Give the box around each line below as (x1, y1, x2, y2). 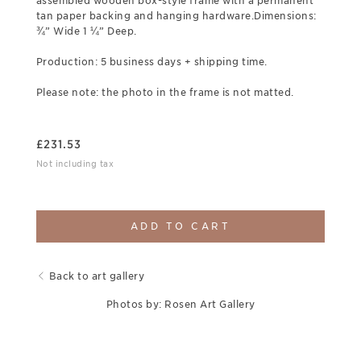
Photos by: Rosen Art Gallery (106, 297, 255, 310)
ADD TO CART (130, 220, 231, 233)
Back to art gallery (48, 269, 145, 282)
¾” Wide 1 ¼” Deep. (35, 24, 137, 37)
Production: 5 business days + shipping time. (35, 55, 268, 68)
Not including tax (35, 157, 114, 169)
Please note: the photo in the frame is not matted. (35, 85, 294, 98)
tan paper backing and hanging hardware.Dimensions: (35, 9, 317, 22)
